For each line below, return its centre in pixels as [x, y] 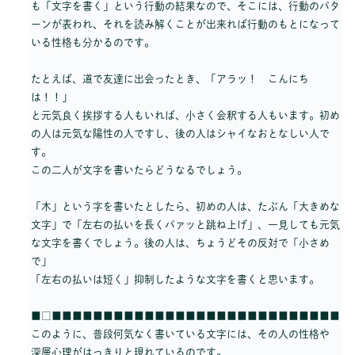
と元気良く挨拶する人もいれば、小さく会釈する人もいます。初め [185, 116]
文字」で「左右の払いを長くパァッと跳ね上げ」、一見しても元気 [185, 225]
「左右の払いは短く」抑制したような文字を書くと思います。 [175, 280]
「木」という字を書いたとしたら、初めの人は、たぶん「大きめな [185, 207]
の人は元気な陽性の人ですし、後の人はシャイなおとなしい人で [180, 134]
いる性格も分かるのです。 [93, 43]
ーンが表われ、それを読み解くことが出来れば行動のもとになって [185, 25]
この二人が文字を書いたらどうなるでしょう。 [139, 170]
